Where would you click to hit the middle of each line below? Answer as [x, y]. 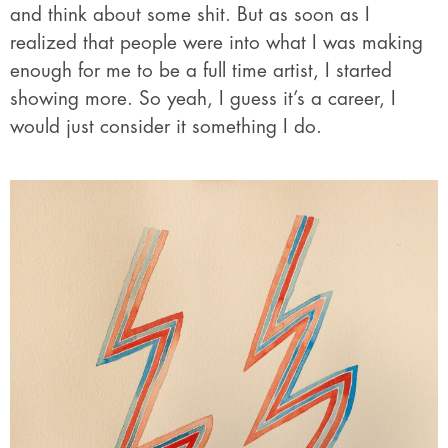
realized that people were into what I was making [216, 43]
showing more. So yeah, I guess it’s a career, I [203, 99]
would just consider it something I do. [166, 127]
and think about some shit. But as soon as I [190, 15]
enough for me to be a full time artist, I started [201, 71]
